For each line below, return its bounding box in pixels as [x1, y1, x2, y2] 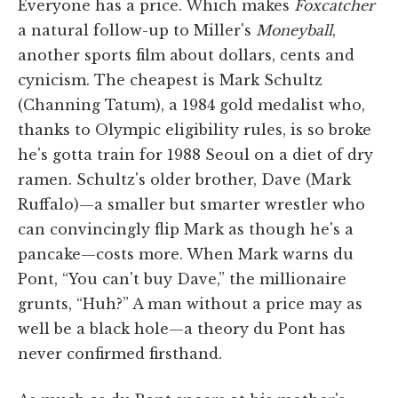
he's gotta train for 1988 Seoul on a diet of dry [18, 145, 373, 163]
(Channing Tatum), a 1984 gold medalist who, [18, 95, 365, 114]
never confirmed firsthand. [18, 344, 222, 362]
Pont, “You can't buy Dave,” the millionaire [18, 269, 346, 288]
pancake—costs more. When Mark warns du [18, 244, 354, 263]
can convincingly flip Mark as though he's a [18, 219, 354, 238]
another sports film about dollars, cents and [18, 45, 354, 64]
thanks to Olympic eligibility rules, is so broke [18, 120, 371, 139]
